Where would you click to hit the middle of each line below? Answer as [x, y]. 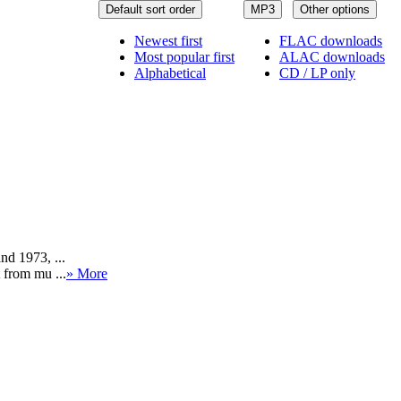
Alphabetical [170, 73]
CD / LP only [317, 73]
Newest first [168, 40]
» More [87, 273]
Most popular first [184, 56]
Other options [335, 9]
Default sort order [150, 9]
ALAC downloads [332, 56]
